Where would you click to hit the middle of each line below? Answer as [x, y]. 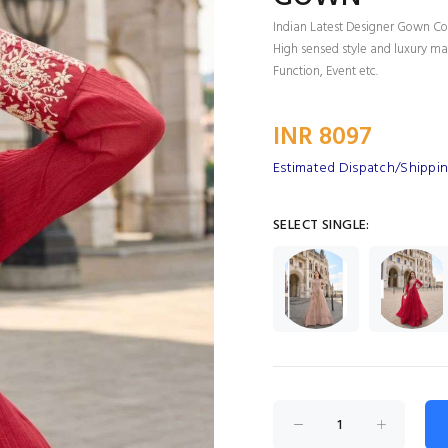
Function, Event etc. [325, 71]
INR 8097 [322, 138]
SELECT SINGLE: [321, 225]
